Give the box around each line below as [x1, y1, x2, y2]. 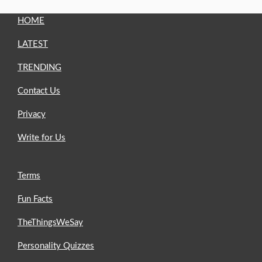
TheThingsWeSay [18, 218, 83, 227]
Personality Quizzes [18, 241, 94, 250]
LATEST [18, 39, 48, 49]
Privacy [18, 109, 46, 119]
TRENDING [18, 63, 61, 72]
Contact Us [18, 86, 60, 95]
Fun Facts [18, 194, 53, 204]
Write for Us [18, 133, 65, 142]
